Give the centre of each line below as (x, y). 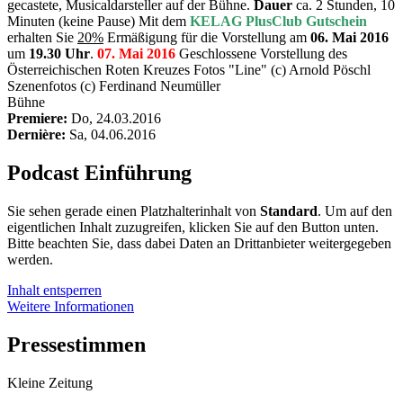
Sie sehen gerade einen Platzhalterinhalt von (134, 211)
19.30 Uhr (59, 54)
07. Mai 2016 (136, 54)
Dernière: (36, 135)
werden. (30, 260)
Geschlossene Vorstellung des (261, 54)
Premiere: (37, 119)
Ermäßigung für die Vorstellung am (205, 38)
